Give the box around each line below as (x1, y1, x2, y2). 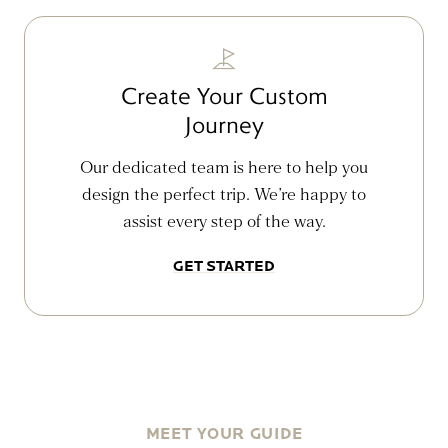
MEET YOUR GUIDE (145, 424, 303, 444)
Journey (184, 110, 264, 139)
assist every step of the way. (122, 211, 326, 233)
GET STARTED (173, 257, 275, 275)
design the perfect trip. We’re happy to (82, 184, 366, 206)
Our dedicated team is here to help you (80, 157, 368, 179)
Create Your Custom (120, 81, 328, 110)
